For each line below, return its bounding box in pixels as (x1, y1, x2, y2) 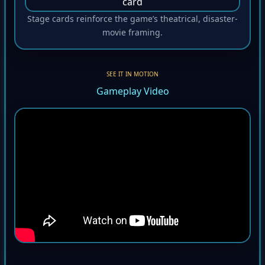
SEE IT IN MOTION (106, 72, 159, 80)
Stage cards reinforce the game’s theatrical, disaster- (27, 15, 238, 27)
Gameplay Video (96, 86, 169, 100)
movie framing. (102, 28, 163, 40)
